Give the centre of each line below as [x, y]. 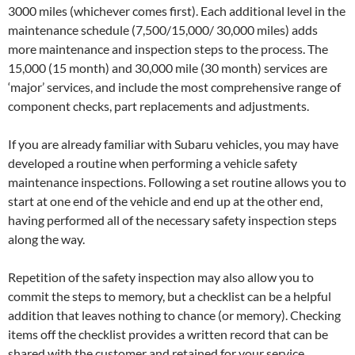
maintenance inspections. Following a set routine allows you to [177, 181]
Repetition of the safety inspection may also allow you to [161, 277]
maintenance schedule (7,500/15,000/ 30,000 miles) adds [163, 29]
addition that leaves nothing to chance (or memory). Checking [174, 315]
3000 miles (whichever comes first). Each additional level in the [177, 10]
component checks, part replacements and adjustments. [158, 105]
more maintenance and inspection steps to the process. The [168, 48]
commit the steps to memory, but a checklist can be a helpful [170, 296]
